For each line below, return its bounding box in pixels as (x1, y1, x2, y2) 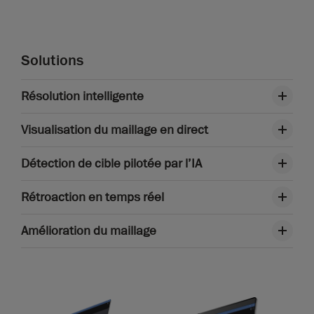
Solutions (21, 50, 83, 70)
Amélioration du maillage (21, 222, 156, 238)
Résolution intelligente (21, 88, 144, 104)
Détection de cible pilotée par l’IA (21, 155, 202, 171)
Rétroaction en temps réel (21, 189, 164, 205)
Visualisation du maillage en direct (21, 121, 208, 137)
